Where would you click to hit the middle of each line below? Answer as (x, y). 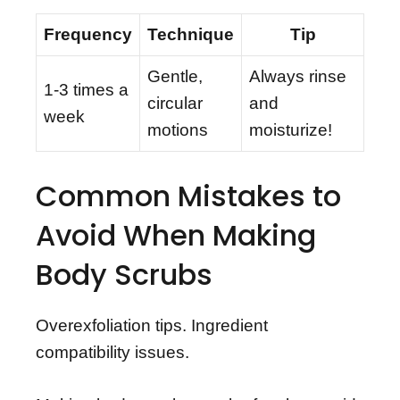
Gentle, (175, 76)
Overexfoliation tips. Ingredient (152, 326)
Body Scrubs (124, 275)
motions (178, 129)
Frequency (88, 34)
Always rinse (298, 76)
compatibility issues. (112, 353)
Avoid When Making (176, 236)
